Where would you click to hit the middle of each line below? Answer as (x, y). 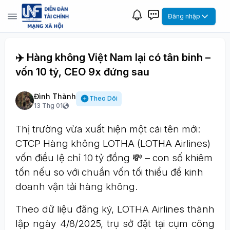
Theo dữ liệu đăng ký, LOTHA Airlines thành (115, 209)
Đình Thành (55, 96)
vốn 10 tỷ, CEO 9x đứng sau (82, 72)
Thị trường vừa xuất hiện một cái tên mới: (108, 129)
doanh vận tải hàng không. (76, 187)
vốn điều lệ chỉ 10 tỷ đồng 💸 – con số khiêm (114, 158)
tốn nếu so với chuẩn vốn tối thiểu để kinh (109, 172)
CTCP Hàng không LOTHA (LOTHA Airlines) (113, 143)
